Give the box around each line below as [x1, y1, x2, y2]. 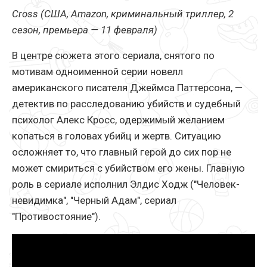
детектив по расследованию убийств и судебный [12, 98, 241, 110]
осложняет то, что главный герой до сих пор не [12, 146, 231, 159]
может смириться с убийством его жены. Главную [12, 162, 245, 175]
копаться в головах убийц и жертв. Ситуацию [12, 130, 221, 142]
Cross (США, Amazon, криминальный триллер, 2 [12, 8, 234, 20]
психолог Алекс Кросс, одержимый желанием [12, 114, 225, 126]
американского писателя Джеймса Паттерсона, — [12, 82, 243, 94]
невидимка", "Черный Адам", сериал [12, 194, 176, 207]
